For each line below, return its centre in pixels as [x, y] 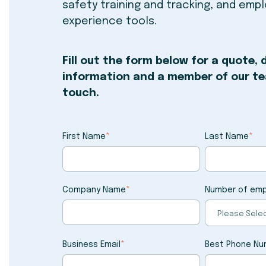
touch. [81, 93]
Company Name [94, 190]
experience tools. [110, 21]
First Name [84, 137]
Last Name [227, 137]
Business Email [92, 244]
